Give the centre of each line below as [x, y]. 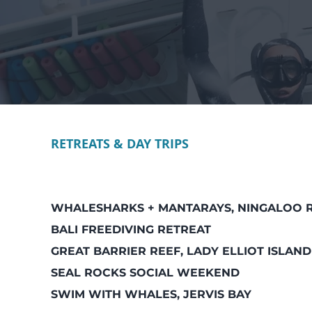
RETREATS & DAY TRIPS [120, 144]
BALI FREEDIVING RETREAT [131, 229]
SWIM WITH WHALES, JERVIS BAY [151, 294]
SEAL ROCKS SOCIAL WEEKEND [145, 273]
